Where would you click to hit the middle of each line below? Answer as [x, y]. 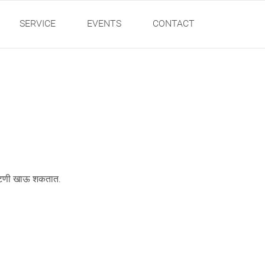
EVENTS [104, 23]
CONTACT [174, 23]
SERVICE [38, 23]
